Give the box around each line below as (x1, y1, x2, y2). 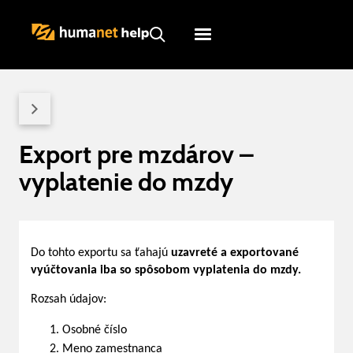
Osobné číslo (62, 324, 127, 336)
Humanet (221, 61, 272, 73)
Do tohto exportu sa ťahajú (31, 247, 171, 259)
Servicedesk (215, 91, 278, 103)
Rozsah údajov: (31, 293, 106, 306)
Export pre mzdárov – (19, 139, 254, 169)
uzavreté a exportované (171, 247, 299, 259)
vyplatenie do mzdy (19, 166, 233, 197)
